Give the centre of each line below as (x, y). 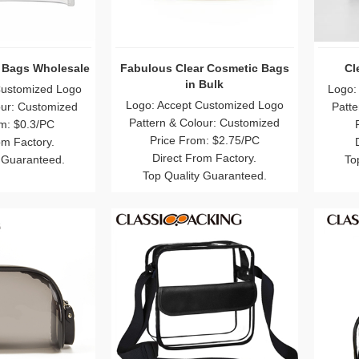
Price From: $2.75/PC (204, 141)
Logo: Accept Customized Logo (204, 105)
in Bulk (205, 85)
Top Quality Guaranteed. (204, 176)
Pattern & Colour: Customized (205, 123)
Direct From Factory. (205, 158)
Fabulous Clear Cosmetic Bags (204, 69)
